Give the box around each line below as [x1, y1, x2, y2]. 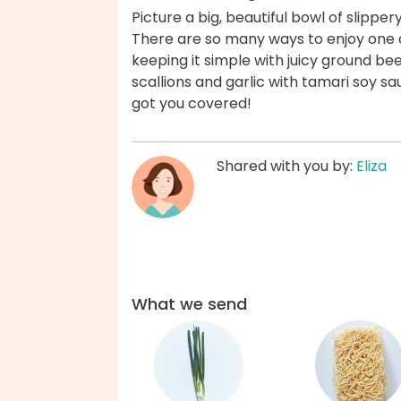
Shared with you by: [217, 156, 356, 177]
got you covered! [132, 93, 252, 115]
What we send [132, 293, 247, 315]
